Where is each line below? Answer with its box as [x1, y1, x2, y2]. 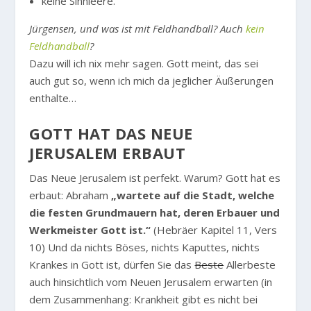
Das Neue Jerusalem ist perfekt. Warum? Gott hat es [29, 171, 281, 185]
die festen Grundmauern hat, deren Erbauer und [29, 205, 280, 220]
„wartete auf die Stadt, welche [111, 188, 275, 203]
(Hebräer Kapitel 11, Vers [151, 223, 278, 237]
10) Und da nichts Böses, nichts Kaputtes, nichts [29, 240, 260, 255]
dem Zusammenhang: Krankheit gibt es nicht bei [29, 292, 258, 307]
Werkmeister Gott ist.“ [29, 223, 151, 237]
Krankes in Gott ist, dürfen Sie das [29, 258, 195, 272]
